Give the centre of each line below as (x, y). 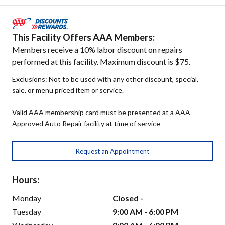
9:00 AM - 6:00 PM (145, 212)
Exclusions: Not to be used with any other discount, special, (105, 79)
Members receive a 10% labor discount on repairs (97, 50)
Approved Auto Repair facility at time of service (86, 124)
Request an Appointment (113, 151)
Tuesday (27, 212)
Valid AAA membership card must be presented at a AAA (101, 113)
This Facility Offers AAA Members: (83, 37)
